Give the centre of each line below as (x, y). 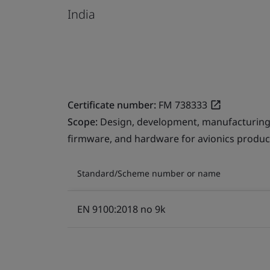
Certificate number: (112, 105)
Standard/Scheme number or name (149, 173)
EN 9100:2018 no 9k (121, 209)
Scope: (84, 121)
